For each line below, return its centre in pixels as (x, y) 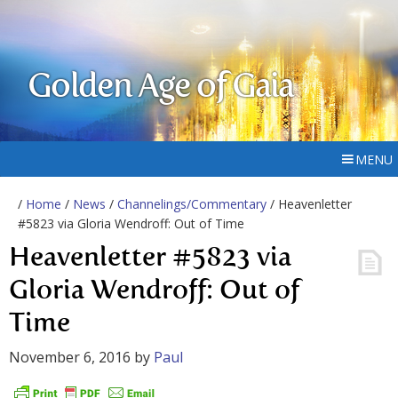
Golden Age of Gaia (161, 88)
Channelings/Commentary (192, 204)
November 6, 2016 (70, 357)
